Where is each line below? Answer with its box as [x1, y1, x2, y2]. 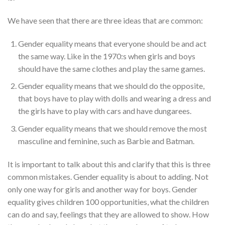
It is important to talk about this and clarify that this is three [8, 159, 210, 169]
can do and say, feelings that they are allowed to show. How [8, 209, 209, 219]
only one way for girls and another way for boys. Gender [8, 184, 197, 194]
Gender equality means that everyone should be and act [18, 38, 206, 48]
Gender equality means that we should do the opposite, [18, 81, 204, 91]
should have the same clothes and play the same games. [18, 63, 205, 73]
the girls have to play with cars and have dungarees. [18, 106, 191, 116]
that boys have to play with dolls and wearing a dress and [18, 93, 211, 103]
